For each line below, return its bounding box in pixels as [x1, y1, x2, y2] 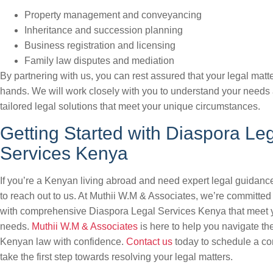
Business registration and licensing [24, 40, 175, 51]
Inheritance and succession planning [24, 25, 183, 35]
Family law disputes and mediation [24, 55, 174, 66]
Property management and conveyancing [24, 10, 202, 20]
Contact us [126, 236, 172, 247]
